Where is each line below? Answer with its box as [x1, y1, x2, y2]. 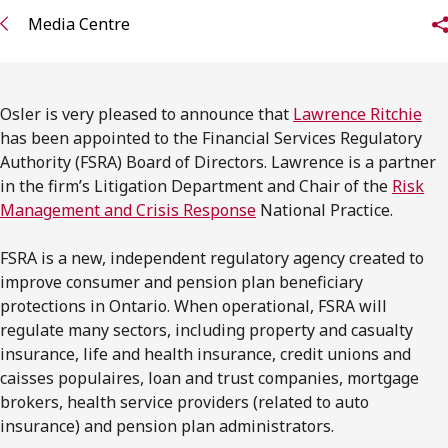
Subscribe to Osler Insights [57, 117, 274, 139]
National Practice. [256, 198, 393, 221]
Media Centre [28, 13, 130, 36]
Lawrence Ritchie [293, 102, 422, 125]
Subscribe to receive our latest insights [24, 68, 318, 90]
